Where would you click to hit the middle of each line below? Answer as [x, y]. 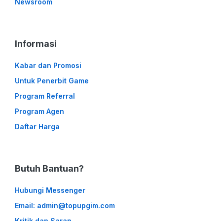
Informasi [36, 44]
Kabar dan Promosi [48, 66]
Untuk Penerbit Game [52, 81]
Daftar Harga [37, 127]
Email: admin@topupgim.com [65, 206]
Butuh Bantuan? [49, 169]
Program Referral [45, 96]
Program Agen [39, 111]
